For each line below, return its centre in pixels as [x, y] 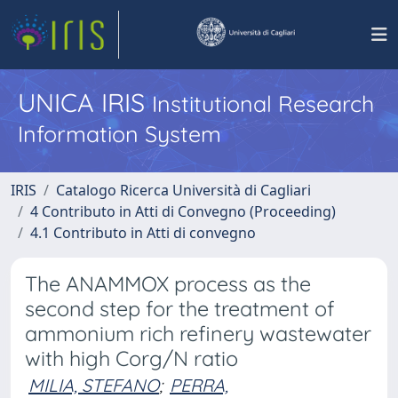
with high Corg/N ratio [131, 358]
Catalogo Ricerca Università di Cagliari [183, 190]
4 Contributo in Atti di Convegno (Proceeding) [183, 211]
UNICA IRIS [85, 102]
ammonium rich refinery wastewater [198, 334]
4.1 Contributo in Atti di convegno [143, 233]
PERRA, [199, 385]
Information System [119, 134]
